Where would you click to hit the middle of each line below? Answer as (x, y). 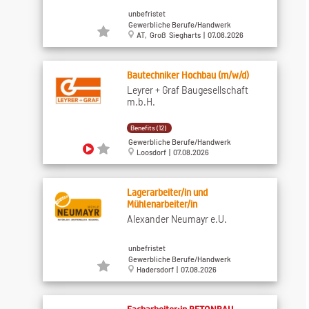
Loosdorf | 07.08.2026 (171, 152)
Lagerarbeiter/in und (167, 192)
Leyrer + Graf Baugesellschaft (187, 90)
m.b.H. (141, 101)
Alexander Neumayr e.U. (177, 219)
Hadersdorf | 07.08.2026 (175, 270)
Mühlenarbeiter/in (162, 203)
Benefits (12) (148, 127)
